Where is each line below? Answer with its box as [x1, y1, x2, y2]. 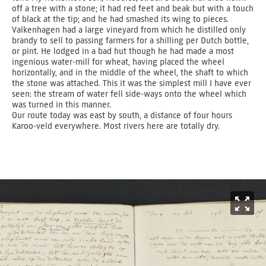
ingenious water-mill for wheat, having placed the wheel [12, 57, 224, 67]
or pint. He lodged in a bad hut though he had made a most [12, 46, 234, 56]
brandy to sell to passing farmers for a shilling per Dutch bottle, [12, 36, 249, 46]
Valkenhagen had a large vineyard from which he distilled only [12, 25, 246, 35]
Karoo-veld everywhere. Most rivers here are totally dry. [12, 121, 220, 131]
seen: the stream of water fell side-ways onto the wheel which [12, 89, 246, 99]
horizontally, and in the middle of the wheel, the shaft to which [12, 68, 248, 78]
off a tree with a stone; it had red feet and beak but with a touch [12, 4, 254, 14]
